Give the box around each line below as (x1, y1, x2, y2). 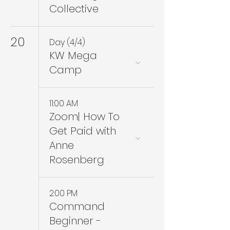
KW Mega (49, 48, 97, 63)
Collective (49, 2, 99, 16)
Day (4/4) (49, 36, 85, 48)
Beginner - (49, 214, 101, 228)
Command (49, 199, 105, 214)
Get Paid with (49, 124, 116, 138)
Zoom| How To (49, 109, 120, 124)
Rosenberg (49, 152, 104, 167)
